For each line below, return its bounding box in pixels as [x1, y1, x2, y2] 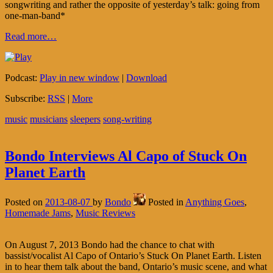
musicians [30, 113, 68, 124]
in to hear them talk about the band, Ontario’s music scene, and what [5, 261, 267, 272]
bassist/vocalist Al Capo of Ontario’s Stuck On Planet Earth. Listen [5, 250, 261, 261]
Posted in [148, 196, 185, 207]
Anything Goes [185, 196, 244, 207]
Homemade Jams [5, 207, 71, 218]
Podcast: [5, 72, 40, 83]
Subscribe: [5, 93, 48, 104]
